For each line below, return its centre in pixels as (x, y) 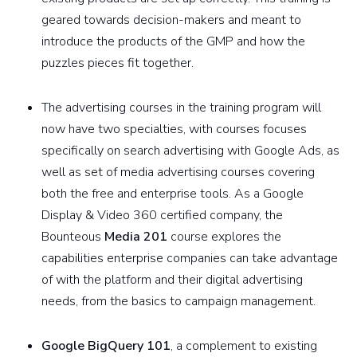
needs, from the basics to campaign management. (178, 302)
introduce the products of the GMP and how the (173, 42)
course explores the (224, 237)
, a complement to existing (244, 346)
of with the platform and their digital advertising (172, 280)
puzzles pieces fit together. (118, 63)
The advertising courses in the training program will (181, 108)
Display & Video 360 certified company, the (162, 216)
